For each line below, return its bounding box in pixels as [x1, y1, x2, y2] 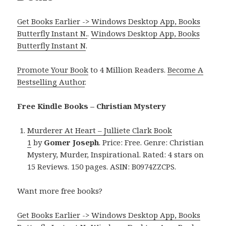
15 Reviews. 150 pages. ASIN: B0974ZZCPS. [27, 161, 177, 172]
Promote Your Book [17, 65, 89, 75]
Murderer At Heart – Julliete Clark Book [27, 125, 173, 136]
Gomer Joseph [44, 137, 99, 148]
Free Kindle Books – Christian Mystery [17, 101, 166, 111]
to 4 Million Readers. [88, 65, 168, 75]
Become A [167, 65, 204, 75]
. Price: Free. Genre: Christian [99, 137, 204, 148]
